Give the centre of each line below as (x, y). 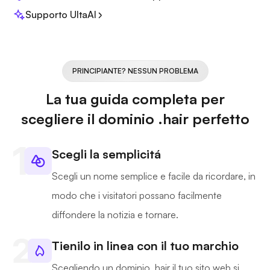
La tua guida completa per (135, 99)
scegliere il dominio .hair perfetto (135, 119)
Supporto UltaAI (61, 15)
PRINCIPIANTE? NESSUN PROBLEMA (135, 71)
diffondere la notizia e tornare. (115, 215)
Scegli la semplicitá (106, 154)
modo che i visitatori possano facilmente (137, 196)
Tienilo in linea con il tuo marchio (145, 246)
